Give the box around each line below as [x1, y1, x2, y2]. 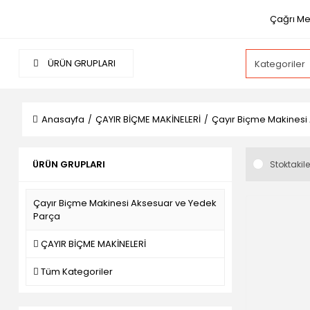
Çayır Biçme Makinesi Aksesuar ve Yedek [33, 197, 217, 210]
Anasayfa [42, 113, 84, 126]
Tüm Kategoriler [41, 265, 113, 278]
